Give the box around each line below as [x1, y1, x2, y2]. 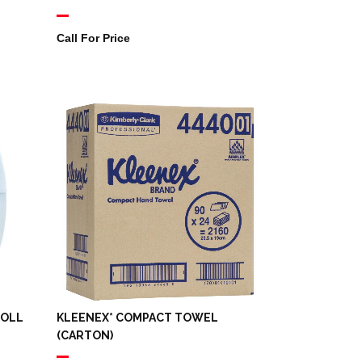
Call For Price [56, 32, 130, 45]
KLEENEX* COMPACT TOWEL [56, 311, 218, 325]
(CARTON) [56, 329, 113, 343]
